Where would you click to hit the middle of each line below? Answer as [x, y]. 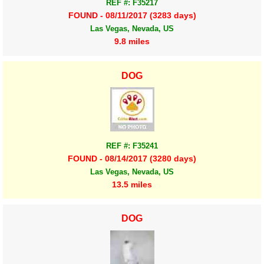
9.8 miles [132, 42]
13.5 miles [132, 184]
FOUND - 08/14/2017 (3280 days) [132, 158]
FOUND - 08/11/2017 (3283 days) [132, 16]
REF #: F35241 [132, 146]
